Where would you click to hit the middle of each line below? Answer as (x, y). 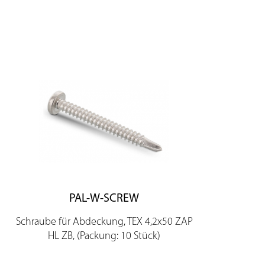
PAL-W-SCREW (104, 197)
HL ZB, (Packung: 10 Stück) (104, 235)
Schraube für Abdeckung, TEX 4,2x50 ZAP (104, 221)
